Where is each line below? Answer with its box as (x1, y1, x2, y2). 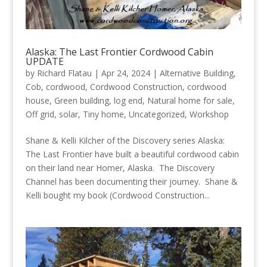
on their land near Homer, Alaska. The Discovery (25, 162, 215, 174)
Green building (54, 95, 109, 107)
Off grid (25, 108, 54, 120)
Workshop (189, 108, 229, 120)
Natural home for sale (147, 95, 232, 107)
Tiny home (82, 108, 124, 120)
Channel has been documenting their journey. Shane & (25, 176, 238, 188)
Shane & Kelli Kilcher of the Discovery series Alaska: (25, 135, 225, 147)
